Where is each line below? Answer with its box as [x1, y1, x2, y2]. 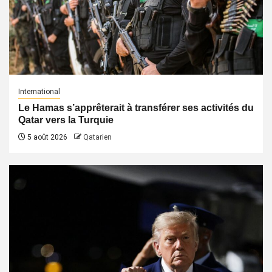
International [18, 87, 60, 96]
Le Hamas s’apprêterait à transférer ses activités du [18, 103, 254, 113]
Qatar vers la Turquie [18, 115, 114, 125]
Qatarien [83, 133, 112, 141]
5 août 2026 [25, 133, 67, 141]
